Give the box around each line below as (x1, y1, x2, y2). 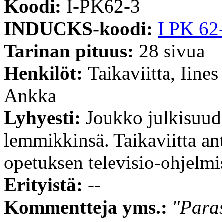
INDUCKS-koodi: (4, 17, 158, 39)
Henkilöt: (4, 62, 88, 84)
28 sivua (139, 40, 205, 61)
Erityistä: (4, 173, 88, 195)
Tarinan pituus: (4, 40, 139, 61)
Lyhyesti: (4, 107, 86, 128)
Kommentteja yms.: (4, 196, 172, 218)
